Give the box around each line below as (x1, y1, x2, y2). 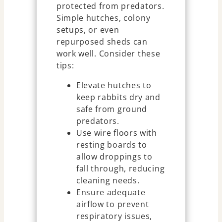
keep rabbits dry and (76, 92, 161, 103)
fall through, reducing (76, 163, 165, 174)
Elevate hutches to (76, 80, 152, 91)
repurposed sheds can (56, 36, 148, 48)
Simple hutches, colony (56, 12, 151, 24)
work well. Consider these (56, 48, 161, 59)
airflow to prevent (76, 199, 149, 210)
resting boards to (76, 139, 147, 151)
